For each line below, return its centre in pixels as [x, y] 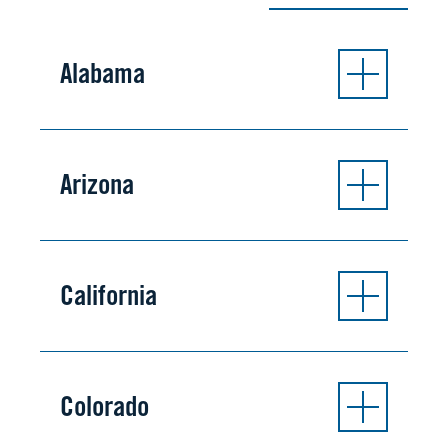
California [108, 295]
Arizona [97, 184]
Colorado [104, 406]
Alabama [102, 73]
